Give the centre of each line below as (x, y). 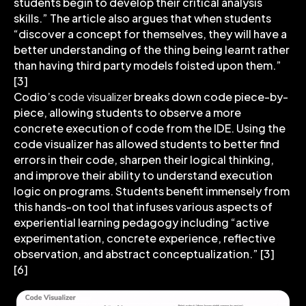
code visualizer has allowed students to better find (147, 143)
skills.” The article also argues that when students (142, 18)
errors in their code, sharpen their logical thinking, (144, 159)
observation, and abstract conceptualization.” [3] (144, 253)
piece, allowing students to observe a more (127, 112)
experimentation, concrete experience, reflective (144, 238)
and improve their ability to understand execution (143, 175)
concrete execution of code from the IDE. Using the (150, 128)
